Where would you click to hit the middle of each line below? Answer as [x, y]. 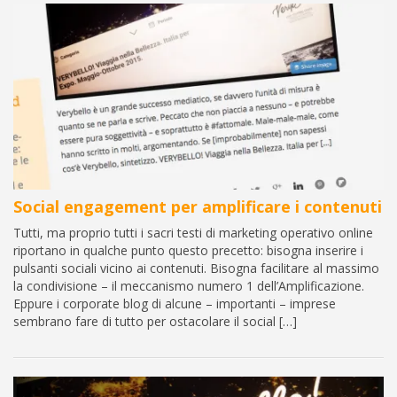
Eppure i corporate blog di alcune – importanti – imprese [175, 303]
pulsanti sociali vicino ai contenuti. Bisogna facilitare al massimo [196, 268]
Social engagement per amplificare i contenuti [198, 206]
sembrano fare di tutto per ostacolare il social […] [155, 321]
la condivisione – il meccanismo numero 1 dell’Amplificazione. [189, 285]
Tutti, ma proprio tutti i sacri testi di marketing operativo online [193, 232]
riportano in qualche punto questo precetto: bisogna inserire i [188, 250]
